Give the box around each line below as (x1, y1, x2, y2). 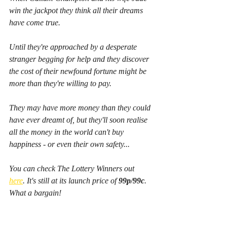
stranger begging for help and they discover (9, 55, 151, 64)
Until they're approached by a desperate (9, 43, 139, 52)
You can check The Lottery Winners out (9, 164, 136, 173)
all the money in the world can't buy (9, 128, 126, 137)
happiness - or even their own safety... (9, 140, 130, 149)
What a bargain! (9, 188, 61, 198)
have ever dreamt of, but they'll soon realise (9, 116, 149, 125)
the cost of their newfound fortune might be (9, 67, 148, 76)
